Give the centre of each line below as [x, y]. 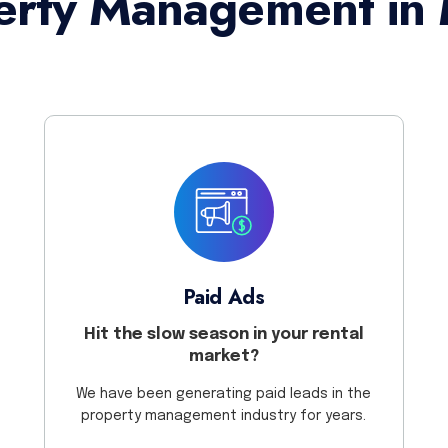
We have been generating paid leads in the [224, 393]
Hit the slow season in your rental [223, 335]
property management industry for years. [224, 415]
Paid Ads [224, 298]
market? [223, 357]
